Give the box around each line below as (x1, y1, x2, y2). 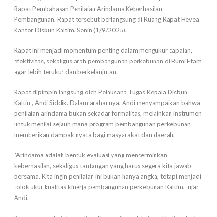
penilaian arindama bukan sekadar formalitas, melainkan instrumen (14, 109, 201, 118)
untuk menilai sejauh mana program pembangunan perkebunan (14, 120, 191, 128)
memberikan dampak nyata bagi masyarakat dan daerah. (14, 131, 175, 139)
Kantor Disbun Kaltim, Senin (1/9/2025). (14, 26, 127, 34)
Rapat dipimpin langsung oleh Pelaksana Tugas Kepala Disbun (14, 88, 187, 96)
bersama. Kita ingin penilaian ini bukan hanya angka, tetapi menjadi (14, 172, 201, 181)
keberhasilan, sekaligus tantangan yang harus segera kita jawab (14, 162, 191, 170)
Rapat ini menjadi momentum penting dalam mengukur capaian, (14, 46, 192, 55)
